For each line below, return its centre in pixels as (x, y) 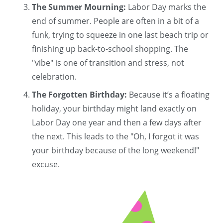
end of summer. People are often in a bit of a (115, 21)
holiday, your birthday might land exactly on (114, 109)
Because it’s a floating (168, 95)
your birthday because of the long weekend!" (115, 151)
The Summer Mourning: (79, 7)
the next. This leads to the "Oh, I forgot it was (115, 137)
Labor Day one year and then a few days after (117, 123)
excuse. (46, 165)
